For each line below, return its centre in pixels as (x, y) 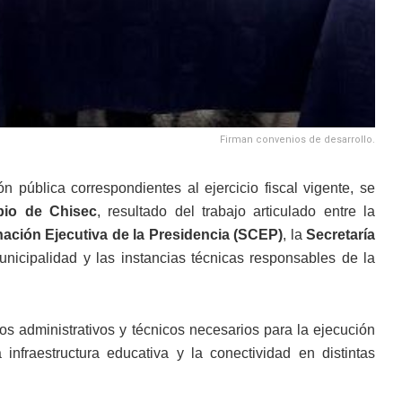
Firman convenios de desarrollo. (297, 139)
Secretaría (341, 234)
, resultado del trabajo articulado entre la (236, 211)
